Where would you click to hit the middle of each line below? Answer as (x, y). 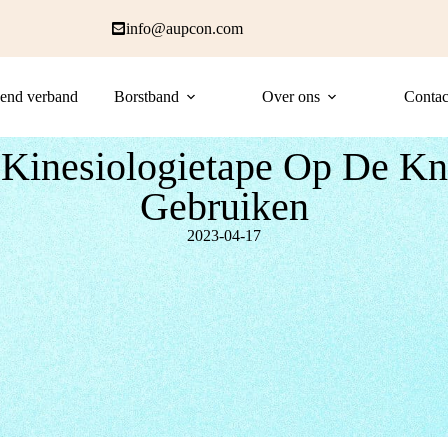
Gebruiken (224, 206)
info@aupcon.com (184, 28)
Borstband (146, 96)
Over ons (291, 96)
